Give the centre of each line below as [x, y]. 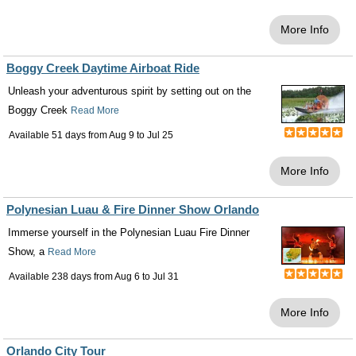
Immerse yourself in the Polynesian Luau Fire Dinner [129, 233]
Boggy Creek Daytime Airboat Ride [103, 68]
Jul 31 [166, 277]
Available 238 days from [62, 277]
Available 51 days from [59, 135]
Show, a [28, 252]
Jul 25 [160, 135]
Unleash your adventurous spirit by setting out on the [130, 91]
